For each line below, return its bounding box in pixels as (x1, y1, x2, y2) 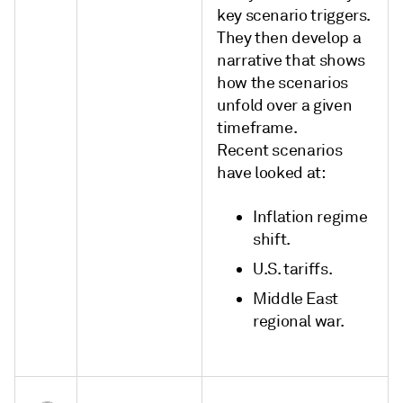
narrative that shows (217, 50, 365, 70)
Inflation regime (253, 207, 368, 227)
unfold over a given (217, 95, 353, 115)
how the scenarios (217, 73, 348, 93)
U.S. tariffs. (253, 259, 333, 279)
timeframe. (217, 118, 298, 138)
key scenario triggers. (217, 5, 371, 25)
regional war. (253, 311, 345, 331)
